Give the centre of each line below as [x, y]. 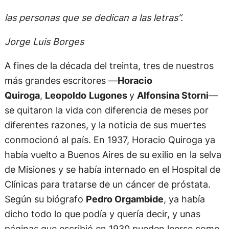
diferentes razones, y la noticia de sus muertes [105, 125]
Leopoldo [65, 95]
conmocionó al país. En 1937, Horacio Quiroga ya [110, 140]
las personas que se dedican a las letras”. [94, 18]
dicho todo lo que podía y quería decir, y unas [102, 214]
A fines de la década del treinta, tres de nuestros [109, 66]
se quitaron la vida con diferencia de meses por [106, 110]
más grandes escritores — [61, 81]
